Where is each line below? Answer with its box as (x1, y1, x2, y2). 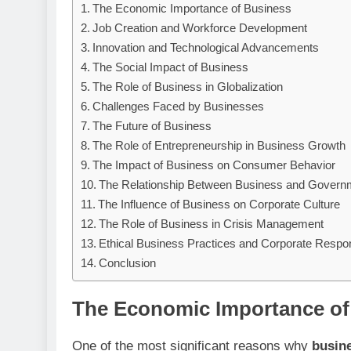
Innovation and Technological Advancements (92, 41, 320, 54)
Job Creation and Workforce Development (92, 21, 308, 34)
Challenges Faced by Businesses (92, 100, 265, 113)
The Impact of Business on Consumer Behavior (92, 158, 336, 172)
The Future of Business (92, 119, 212, 132)
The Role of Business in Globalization (92, 80, 284, 93)
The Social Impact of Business (92, 60, 249, 74)
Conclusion (99, 256, 157, 270)
